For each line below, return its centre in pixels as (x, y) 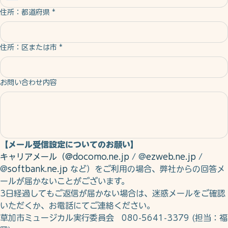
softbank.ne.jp (38, 190)
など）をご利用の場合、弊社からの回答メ (146, 190)
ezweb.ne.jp (171, 177)
